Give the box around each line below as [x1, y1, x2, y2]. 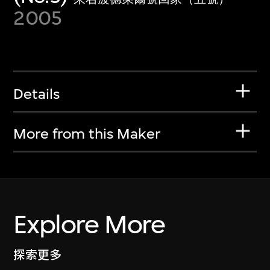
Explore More [13, 209, 165, 240]
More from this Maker [13, 125, 161, 143]
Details [13, 85, 60, 102]
